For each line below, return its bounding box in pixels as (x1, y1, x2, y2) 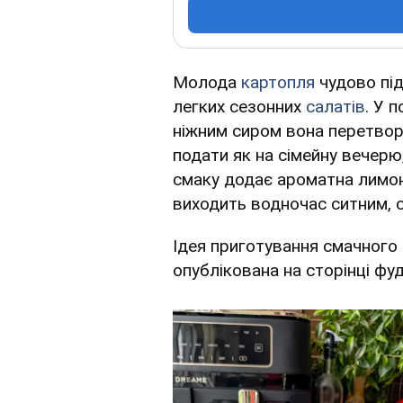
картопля (241, 72, 315, 94)
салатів (306, 96, 365, 118)
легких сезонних (173, 96, 306, 118)
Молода (173, 72, 241, 94)
